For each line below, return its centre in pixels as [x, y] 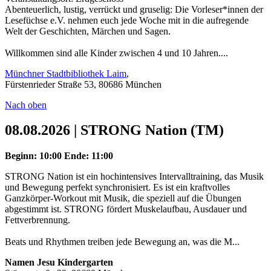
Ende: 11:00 [89, 156]
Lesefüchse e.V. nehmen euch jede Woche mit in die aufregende [127, 20]
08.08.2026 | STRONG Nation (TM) [114, 130]
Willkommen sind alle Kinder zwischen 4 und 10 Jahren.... [116, 53]
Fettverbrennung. [38, 220]
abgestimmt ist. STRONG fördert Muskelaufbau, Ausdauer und [126, 209]
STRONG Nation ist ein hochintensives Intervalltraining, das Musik [134, 177]
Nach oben [26, 105]
